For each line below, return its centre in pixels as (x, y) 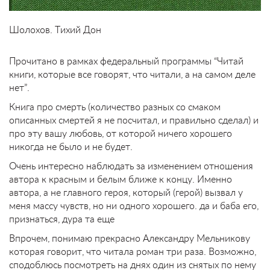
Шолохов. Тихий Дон (55, 29)
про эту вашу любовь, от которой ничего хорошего (121, 133)
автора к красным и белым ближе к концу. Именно (121, 178)
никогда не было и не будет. (71, 146)
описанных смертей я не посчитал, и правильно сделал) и (134, 119)
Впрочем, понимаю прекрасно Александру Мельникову (130, 237)
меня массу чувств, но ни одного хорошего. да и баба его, (134, 205)
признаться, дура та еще (62, 218)
